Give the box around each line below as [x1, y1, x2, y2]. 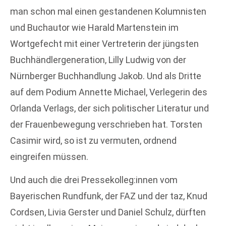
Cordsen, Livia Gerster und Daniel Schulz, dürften [10, 207, 206, 218]
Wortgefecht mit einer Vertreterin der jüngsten [10, 38, 199, 49]
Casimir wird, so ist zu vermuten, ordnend [10, 135, 177, 146]
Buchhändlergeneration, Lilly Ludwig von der [10, 54, 186, 65]
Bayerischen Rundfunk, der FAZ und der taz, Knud [10, 191, 207, 202]
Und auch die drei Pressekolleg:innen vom [10, 175, 178, 186]
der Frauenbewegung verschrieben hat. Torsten [10, 119, 202, 130]
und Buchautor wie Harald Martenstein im [10, 22, 179, 33]
